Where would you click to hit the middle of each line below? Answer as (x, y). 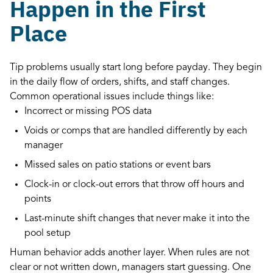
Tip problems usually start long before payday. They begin (136, 67)
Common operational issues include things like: (112, 97)
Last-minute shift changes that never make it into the (137, 218)
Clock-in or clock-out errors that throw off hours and (134, 184)
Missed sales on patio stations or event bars (120, 165)
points (40, 199)
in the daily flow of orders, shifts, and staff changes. (120, 82)
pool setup (50, 233)
